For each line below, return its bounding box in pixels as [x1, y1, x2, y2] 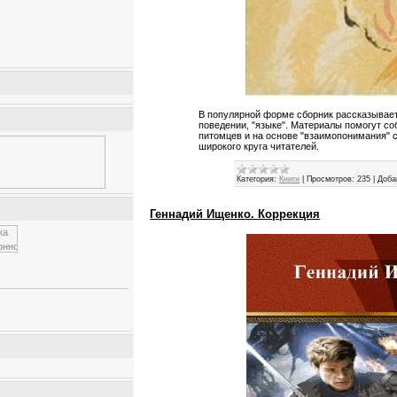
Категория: [237, 175, 277, 184]
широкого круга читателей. [198, 141, 320, 152]
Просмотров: [307, 175, 355, 184]
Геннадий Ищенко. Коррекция [150, 207, 321, 222]
